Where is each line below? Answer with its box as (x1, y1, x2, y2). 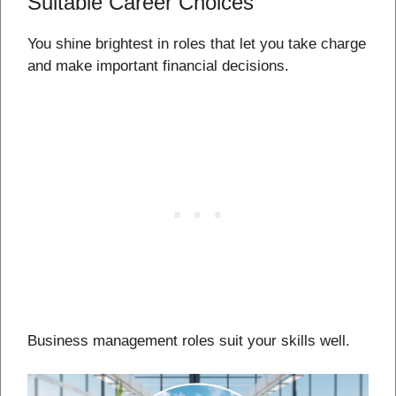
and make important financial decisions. (27, 57, 289, 75)
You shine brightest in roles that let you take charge (27, 35, 366, 53)
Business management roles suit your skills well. (27, 331, 350, 349)
